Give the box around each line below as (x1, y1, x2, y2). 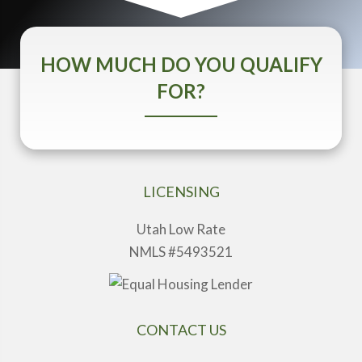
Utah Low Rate (137, 221, 225, 238)
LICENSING (142, 183, 220, 200)
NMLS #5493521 (129, 243, 233, 260)
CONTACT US (136, 320, 226, 339)
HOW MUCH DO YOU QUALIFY (40, 53, 322, 76)
